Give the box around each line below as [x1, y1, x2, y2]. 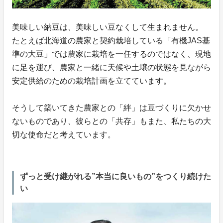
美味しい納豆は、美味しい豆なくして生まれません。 [12, 22, 203, 31]
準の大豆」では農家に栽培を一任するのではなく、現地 [12, 49, 211, 58]
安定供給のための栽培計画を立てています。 [12, 76, 171, 85]
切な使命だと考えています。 [12, 130, 115, 139]
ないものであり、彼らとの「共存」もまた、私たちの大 [12, 116, 211, 125]
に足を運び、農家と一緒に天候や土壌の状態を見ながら [12, 63, 211, 72]
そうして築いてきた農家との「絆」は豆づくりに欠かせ [12, 103, 211, 112]
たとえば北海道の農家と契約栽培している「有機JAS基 [12, 36, 210, 45]
